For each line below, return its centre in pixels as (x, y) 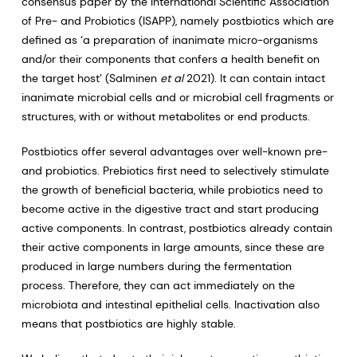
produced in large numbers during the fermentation (156, 266)
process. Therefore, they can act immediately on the (158, 285)
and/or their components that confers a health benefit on (170, 59)
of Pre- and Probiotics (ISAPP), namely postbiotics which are (177, 21)
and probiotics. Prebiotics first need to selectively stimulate (175, 171)
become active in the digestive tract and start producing (170, 209)
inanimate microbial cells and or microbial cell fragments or (177, 97)
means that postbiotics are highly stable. (128, 324)
